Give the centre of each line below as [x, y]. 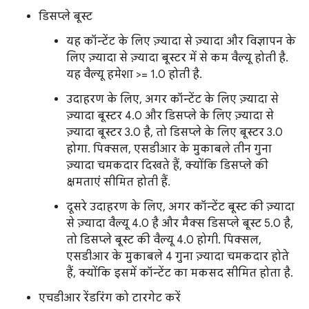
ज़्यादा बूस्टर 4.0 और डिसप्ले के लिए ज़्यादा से [170, 116]
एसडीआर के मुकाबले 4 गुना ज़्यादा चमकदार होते [178, 257]
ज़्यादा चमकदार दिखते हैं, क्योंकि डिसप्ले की [167, 166]
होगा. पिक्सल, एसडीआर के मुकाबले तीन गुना [169, 149]
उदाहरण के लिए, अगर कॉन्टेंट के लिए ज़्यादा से [172, 100]
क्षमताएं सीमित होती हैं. [118, 182]
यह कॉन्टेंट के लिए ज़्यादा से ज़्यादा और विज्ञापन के [181, 42]
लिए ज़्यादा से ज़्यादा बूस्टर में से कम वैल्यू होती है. [177, 58]
